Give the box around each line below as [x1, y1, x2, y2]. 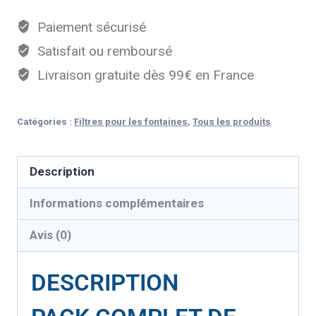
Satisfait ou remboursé [33, 42, 172, 59]
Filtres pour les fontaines [74, 116, 188, 127]
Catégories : [17, 116, 74, 127]
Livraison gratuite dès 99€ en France [33, 66, 254, 83]
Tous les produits [193, 116, 271, 127]
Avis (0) [30, 228, 72, 243]
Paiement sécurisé [33, 18, 146, 35]
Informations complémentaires [30, 196, 205, 211]
